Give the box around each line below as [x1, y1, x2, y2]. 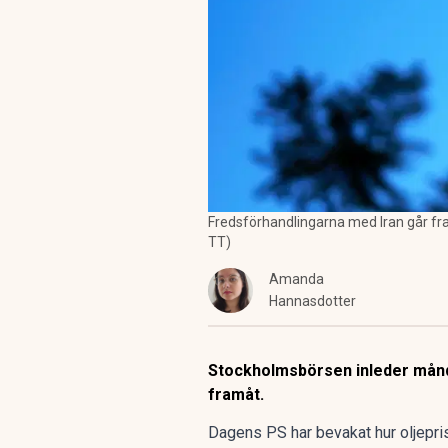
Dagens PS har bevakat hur [208, 423, 400, 442]
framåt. [208, 385, 264, 404]
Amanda [269, 271, 324, 287]
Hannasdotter [269, 293, 356, 309]
